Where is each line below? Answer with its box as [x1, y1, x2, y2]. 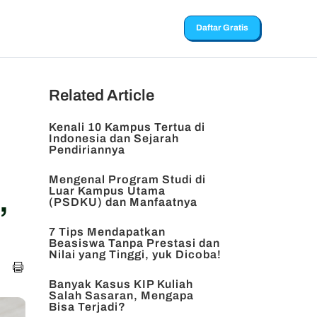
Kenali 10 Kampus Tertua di [48, 121, 205, 133]
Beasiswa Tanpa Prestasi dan [48, 237, 220, 249]
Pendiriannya [48, 144, 125, 156]
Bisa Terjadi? [48, 301, 126, 313]
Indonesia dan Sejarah [48, 132, 179, 144]
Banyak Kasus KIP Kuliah [48, 278, 193, 290]
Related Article [48, 87, 154, 104]
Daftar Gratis [196, 22, 248, 33]
